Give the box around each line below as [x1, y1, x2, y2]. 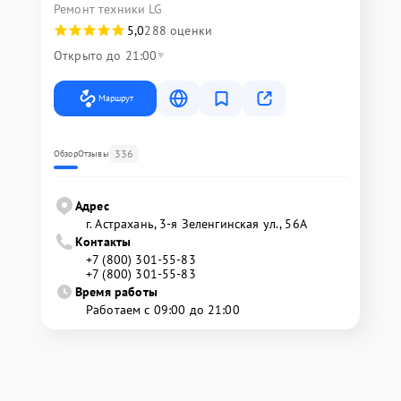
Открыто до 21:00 [54, 47, 158, 64]
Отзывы [77, 148, 109, 159]
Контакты [75, 234, 132, 250]
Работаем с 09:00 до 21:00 [86, 302, 240, 318]
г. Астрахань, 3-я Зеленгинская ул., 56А [86, 216, 307, 232]
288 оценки [144, 22, 212, 38]
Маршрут [98, 92, 133, 104]
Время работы [75, 284, 158, 300]
